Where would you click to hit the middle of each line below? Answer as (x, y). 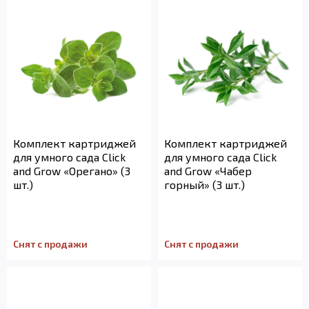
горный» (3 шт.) (205, 185)
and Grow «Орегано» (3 (72, 171)
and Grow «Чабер (208, 171)
